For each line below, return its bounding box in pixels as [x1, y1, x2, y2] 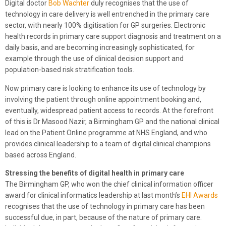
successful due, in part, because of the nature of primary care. [5, 213, 202, 221]
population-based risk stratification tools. [5, 66, 134, 74]
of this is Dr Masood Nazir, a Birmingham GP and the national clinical [5, 117, 219, 126]
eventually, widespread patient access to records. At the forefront [5, 106, 213, 115]
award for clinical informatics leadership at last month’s [5, 191, 182, 199]
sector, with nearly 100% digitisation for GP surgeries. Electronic [5, 21, 205, 30]
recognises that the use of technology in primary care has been [5, 202, 205, 210]
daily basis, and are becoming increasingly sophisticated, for [5, 43, 195, 52]
